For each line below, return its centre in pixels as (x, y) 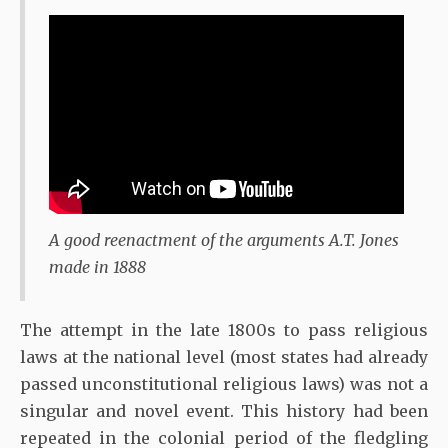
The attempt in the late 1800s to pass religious (224, 330)
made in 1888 (97, 267)
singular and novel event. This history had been (224, 411)
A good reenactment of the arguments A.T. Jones (224, 240)
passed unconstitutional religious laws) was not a (224, 384)
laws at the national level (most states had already (224, 357)
